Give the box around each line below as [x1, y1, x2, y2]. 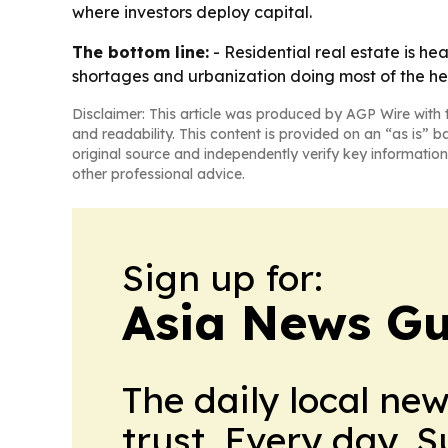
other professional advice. [72, 165, 245, 184]
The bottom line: [72, 42, 209, 63]
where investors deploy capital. [72, 2, 312, 23]
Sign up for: [122, 255, 323, 301]
